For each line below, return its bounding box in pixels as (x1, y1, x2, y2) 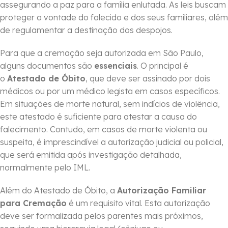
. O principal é (137, 61, 188, 71)
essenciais (94, 61, 137, 71)
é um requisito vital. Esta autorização (67, 198, 210, 209)
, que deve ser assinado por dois (85, 73, 210, 84)
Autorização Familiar (117, 185, 206, 196)
